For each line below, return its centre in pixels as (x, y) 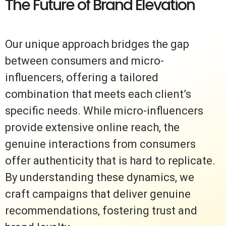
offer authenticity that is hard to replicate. (110, 161)
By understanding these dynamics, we (100, 178)
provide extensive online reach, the (92, 128)
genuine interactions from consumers (100, 144)
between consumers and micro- (84, 61)
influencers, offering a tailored (82, 78)
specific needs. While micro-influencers (104, 111)
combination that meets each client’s (98, 94)
